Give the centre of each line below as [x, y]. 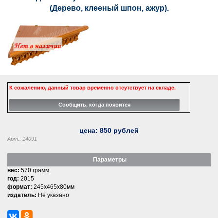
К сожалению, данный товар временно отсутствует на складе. [92, 87]
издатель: [22, 195]
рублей [125, 130]
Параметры [109, 159]
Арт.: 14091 [22, 138]
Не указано [54, 195]
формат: [20, 187]
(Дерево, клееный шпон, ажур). [109, 8]
